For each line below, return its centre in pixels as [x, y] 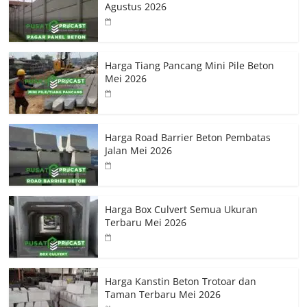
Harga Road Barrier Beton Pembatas [188, 138]
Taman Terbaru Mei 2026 [163, 295]
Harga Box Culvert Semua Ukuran [182, 210]
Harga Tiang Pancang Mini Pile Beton [190, 66]
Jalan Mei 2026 [139, 151]
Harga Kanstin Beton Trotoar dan [181, 282]
